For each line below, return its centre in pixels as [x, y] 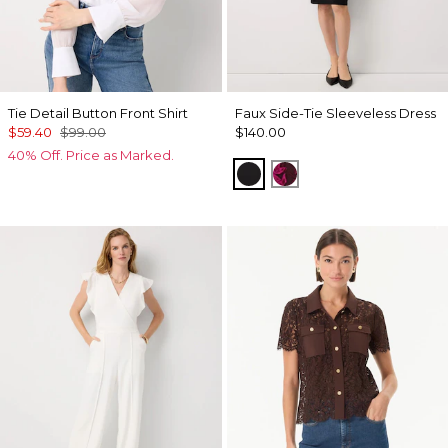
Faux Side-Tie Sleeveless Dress [335, 113]
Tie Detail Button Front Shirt [98, 113]
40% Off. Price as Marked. [91, 155]
